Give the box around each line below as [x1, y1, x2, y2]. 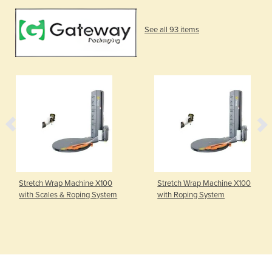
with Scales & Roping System [19, 189, 118, 200]
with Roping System [157, 189, 225, 200]
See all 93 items [144, 24, 199, 35]
